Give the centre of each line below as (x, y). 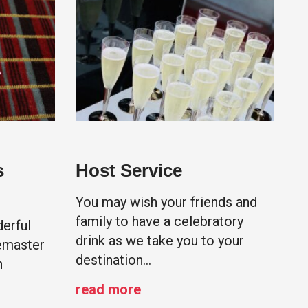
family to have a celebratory (159, 222)
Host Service (129, 171)
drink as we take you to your (159, 241)
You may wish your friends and (166, 202)
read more (108, 290)
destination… (113, 260)
